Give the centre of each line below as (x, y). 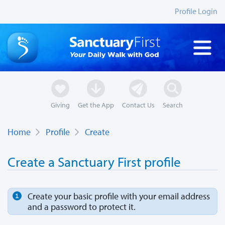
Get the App (96, 105)
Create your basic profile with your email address (119, 196)
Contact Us (138, 105)
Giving (60, 105)
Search (173, 105)
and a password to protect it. (82, 207)
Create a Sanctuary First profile (94, 162)
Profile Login (196, 11)
